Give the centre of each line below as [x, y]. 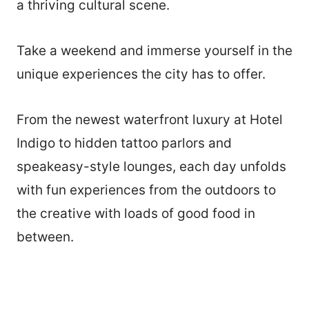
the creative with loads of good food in [136, 213]
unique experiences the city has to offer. [141, 74]
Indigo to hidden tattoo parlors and [124, 143]
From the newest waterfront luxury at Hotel [150, 119]
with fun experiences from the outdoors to [146, 190]
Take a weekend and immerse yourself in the [154, 50]
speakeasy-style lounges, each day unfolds [151, 166]
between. [47, 237]
